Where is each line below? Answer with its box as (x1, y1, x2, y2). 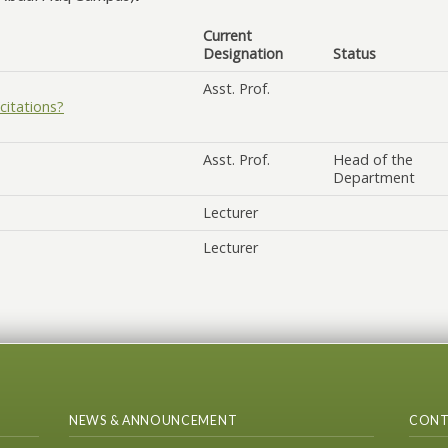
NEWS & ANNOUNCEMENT (69, 413, 238, 428)
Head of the (333, 150, 413, 169)
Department (333, 168, 415, 187)
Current (203, 26, 252, 45)
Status (333, 44, 376, 63)
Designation (203, 44, 283, 63)
